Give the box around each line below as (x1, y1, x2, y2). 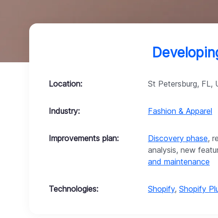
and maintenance (148, 157, 210, 166)
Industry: (49, 106, 80, 116)
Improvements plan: (49, 133, 119, 143)
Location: (49, 79, 82, 89)
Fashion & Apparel (148, 106, 212, 116)
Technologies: (49, 184, 98, 194)
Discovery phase (148, 133, 208, 143)
